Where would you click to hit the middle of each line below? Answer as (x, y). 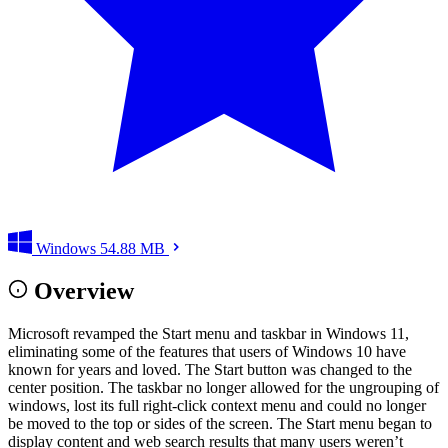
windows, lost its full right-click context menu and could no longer (217, 405)
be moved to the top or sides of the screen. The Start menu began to (220, 423)
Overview (84, 290)
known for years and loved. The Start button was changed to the (210, 369)
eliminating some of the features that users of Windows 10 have (207, 351)
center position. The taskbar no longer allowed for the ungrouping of (223, 387)
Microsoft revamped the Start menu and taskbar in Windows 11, (208, 333)
